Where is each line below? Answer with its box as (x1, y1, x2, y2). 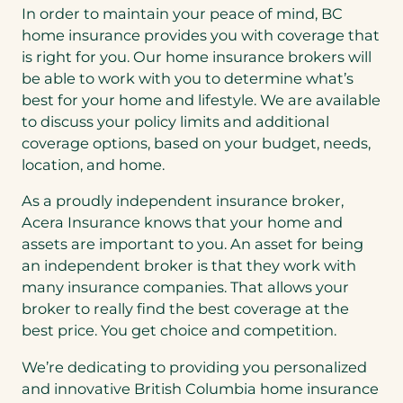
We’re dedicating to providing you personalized (22, 357, 367, 376)
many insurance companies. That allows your (22, 278, 349, 297)
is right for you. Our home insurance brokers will (22, 48, 372, 67)
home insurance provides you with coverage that (22, 26, 380, 45)
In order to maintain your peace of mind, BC (22, 4, 343, 23)
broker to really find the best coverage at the (22, 300, 349, 318)
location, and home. (22, 156, 165, 175)
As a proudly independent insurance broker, (22, 192, 344, 210)
